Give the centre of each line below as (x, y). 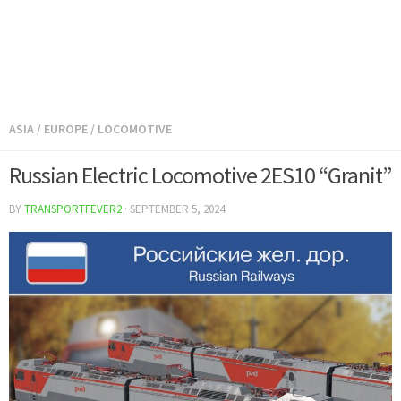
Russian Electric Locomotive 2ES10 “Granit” (200, 175)
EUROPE (66, 129)
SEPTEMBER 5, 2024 (177, 209)
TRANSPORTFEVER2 (73, 209)
